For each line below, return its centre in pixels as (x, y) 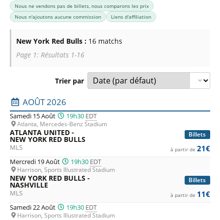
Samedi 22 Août (33, 207)
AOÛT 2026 (43, 102)
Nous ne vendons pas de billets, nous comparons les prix (82, 6)
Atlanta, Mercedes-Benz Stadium (62, 124)
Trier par (69, 81)
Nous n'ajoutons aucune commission (58, 16)
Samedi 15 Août (33, 116)
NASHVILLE (29, 185)
